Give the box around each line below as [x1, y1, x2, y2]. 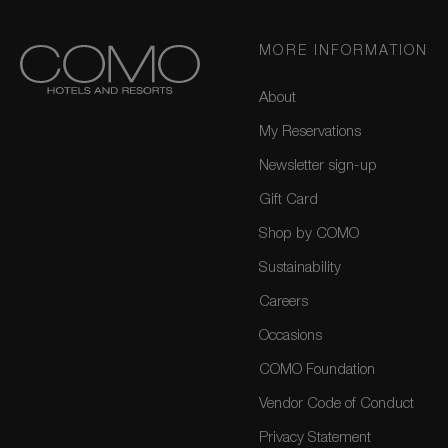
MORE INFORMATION [259, 45, 428, 60]
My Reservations [259, 125, 362, 141]
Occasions [259, 329, 323, 345]
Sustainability [259, 261, 342, 277]
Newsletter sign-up [259, 159, 378, 175]
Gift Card [259, 193, 319, 209]
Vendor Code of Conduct [259, 397, 415, 413]
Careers [259, 295, 309, 311]
